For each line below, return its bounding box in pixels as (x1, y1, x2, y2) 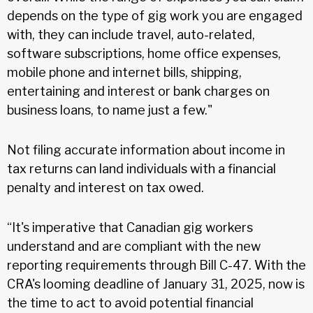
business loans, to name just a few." (7, 102, 212, 117)
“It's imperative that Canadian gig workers (7, 219, 253, 235)
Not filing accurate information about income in (7, 142, 285, 157)
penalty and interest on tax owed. (7, 180, 204, 195)
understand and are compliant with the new (7, 238, 261, 254)
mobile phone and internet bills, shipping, (7, 64, 242, 80)
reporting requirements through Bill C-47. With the (7, 257, 306, 272)
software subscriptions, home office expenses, (7, 45, 281, 61)
